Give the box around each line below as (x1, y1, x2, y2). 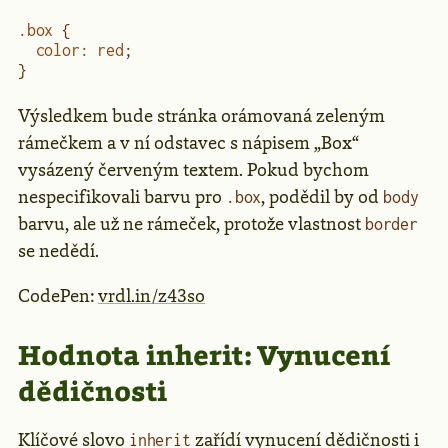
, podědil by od (261, 184, 384, 209)
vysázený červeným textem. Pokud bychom (18, 157, 369, 182)
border (365, 214, 418, 233)
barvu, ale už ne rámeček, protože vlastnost (18, 211, 365, 236)
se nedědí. (18, 238, 99, 263)
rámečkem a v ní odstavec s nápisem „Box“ (18, 130, 359, 155)
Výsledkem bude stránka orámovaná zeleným (18, 103, 385, 128)
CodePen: (18, 283, 98, 308)
